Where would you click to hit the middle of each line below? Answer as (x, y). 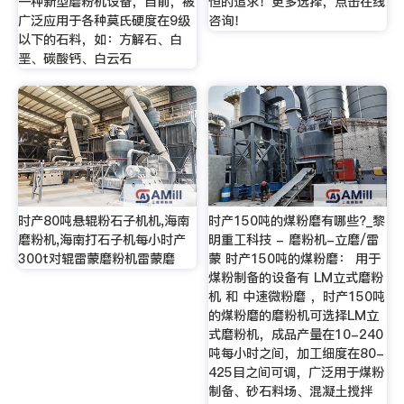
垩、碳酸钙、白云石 (74, 58)
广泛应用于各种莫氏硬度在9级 (104, 20)
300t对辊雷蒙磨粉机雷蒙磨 (96, 258)
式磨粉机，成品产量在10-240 (296, 334)
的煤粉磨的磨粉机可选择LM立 (294, 315)
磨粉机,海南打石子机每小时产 (101, 239)
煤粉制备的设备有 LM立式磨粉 (296, 277)
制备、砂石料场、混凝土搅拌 (291, 391)
